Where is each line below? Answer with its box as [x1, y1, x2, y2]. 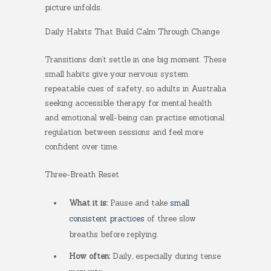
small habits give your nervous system [45, 69, 188, 79]
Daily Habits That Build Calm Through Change [45, 27, 220, 37]
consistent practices [69, 214, 145, 224]
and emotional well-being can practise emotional [45, 113, 224, 123]
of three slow [145, 214, 196, 224]
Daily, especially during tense [110, 251, 221, 261]
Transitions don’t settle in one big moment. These [45, 54, 226, 65]
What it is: [69, 198, 108, 208]
